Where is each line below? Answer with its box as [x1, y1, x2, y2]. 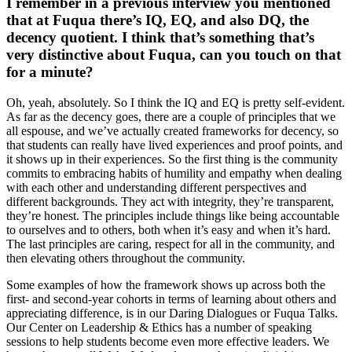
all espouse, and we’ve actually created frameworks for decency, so [6, 124, 339, 138]
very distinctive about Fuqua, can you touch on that [6, 46, 341, 64]
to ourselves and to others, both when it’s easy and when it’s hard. [6, 223, 331, 237]
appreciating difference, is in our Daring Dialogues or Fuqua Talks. [6, 306, 338, 321]
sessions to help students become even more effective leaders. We [6, 335, 329, 349]
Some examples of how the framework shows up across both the [6, 278, 325, 292]
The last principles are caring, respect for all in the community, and [6, 237, 335, 251]
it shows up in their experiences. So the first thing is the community [6, 152, 338, 167]
